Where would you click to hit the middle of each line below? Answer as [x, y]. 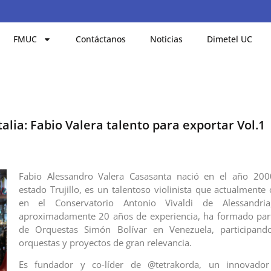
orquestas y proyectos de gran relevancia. [105, 242]
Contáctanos [101, 39]
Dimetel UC [230, 39]
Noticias [167, 39]
